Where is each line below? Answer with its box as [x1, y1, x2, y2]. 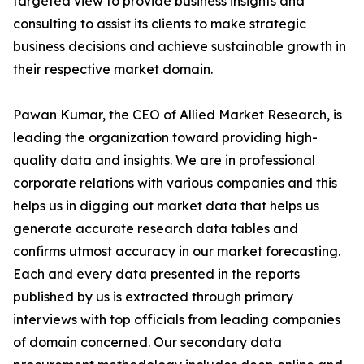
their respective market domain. [13, 61, 213, 78]
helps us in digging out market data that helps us [13, 197, 319, 214]
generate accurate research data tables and [13, 220, 298, 237]
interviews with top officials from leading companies [13, 311, 340, 328]
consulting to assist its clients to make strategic [13, 15, 306, 32]
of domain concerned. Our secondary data [13, 334, 282, 351]
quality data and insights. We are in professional [13, 152, 315, 169]
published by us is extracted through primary [13, 288, 293, 305]
